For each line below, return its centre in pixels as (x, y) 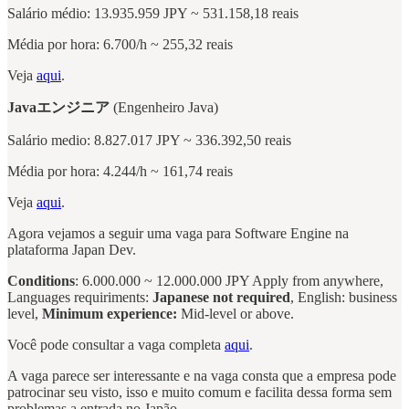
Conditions (41, 280)
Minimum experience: (110, 313)
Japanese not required (221, 297)
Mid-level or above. (236, 313)
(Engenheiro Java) (164, 107)
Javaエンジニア (58, 107)
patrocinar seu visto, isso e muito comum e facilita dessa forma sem (199, 392)
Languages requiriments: (80, 297)
